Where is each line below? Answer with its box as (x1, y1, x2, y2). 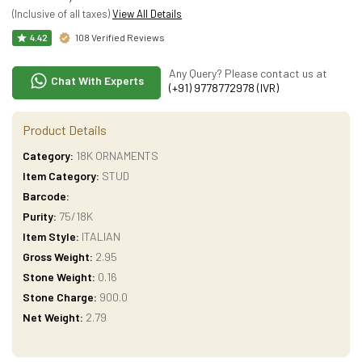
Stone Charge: (23, 290, 97, 304)
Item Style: (23, 229, 79, 243)
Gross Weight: (23, 250, 93, 263)
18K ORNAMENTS (76, 149, 158, 162)
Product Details (23, 122, 107, 137)
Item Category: (23, 169, 99, 183)
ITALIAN (82, 229, 120, 243)
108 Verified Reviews (75, 32, 165, 44)
